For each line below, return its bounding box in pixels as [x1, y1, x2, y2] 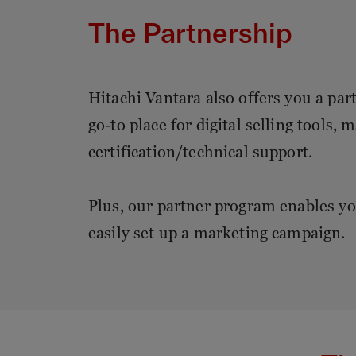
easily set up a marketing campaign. [88, 223, 346, 243]
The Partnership [88, 17, 293, 49]
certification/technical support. [88, 142, 313, 162]
